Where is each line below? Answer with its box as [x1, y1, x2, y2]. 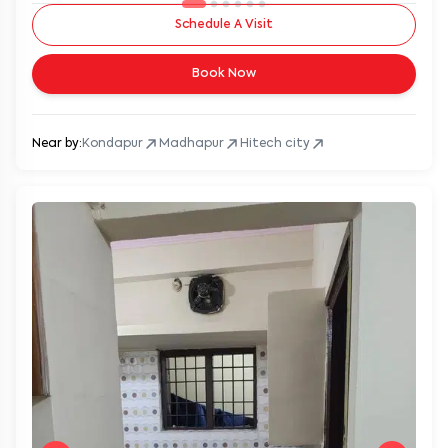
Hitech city [240, 137, 310, 150]
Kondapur [82, 137, 143, 150]
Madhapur [159, 137, 224, 150]
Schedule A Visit [174, 18, 273, 31]
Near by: [32, 137, 82, 150]
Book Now [191, 67, 256, 80]
